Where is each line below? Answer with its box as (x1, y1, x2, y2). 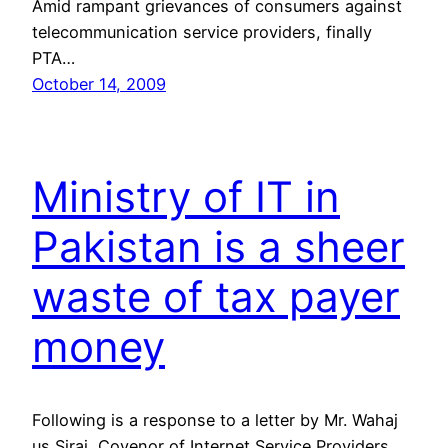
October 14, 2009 (32, 73, 166, 94)
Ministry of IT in (32, 170, 340, 222)
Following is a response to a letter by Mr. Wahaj (32, 409, 398, 430)
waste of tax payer (32, 270, 400, 322)
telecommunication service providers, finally (32, 21, 372, 42)
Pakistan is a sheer (32, 220, 405, 272)
